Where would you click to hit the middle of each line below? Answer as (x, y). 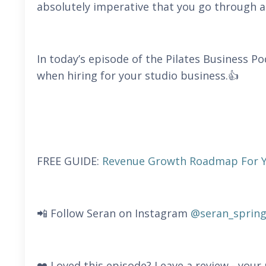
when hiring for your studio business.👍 (138, 75)
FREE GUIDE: (68, 161)
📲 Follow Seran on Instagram (112, 213)
